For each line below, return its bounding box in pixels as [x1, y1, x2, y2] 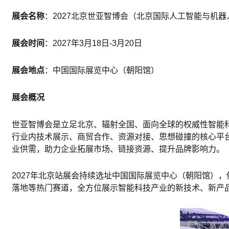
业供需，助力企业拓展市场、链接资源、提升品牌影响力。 [12, 144, 224, 153]
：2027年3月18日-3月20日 [44, 39, 142, 48]
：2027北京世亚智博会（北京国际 [44, 12, 169, 21]
